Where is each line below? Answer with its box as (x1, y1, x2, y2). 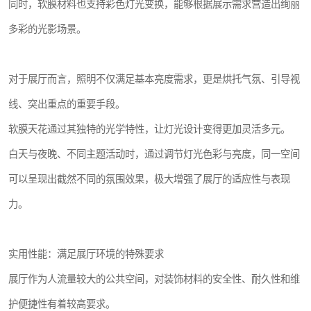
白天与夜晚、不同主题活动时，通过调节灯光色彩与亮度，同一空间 (8, 149, 300, 160)
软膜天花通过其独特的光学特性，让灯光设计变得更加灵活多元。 (8, 124, 290, 135)
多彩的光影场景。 (8, 24, 86, 35)
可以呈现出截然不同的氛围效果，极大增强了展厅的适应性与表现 (8, 174, 290, 185)
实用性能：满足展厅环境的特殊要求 (8, 249, 164, 260)
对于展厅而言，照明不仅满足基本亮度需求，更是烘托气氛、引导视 (8, 74, 300, 85)
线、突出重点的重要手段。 (8, 99, 125, 110)
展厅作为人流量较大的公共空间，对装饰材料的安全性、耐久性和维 (8, 274, 300, 285)
